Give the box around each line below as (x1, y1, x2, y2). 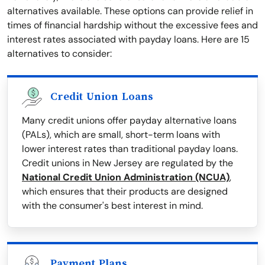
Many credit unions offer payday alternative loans (22, 114, 237, 127)
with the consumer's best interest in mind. (22, 199, 203, 212)
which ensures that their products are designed (22, 185, 228, 198)
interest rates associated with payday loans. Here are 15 (7, 33, 250, 46)
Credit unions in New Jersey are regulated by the (22, 157, 233, 170)
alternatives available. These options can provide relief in (7, 5, 253, 18)
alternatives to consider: (7, 47, 112, 60)
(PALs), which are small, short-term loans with (22, 128, 220, 141)
